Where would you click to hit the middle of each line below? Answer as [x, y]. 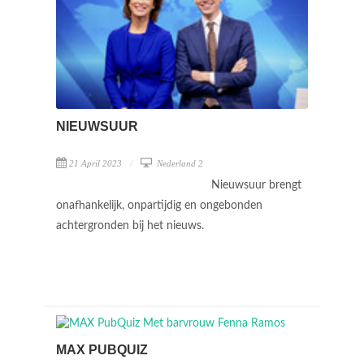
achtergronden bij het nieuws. [132, 225]
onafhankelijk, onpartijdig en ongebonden [159, 205]
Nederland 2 [179, 163]
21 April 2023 [95, 163]
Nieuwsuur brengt [256, 185]
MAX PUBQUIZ [102, 350]
